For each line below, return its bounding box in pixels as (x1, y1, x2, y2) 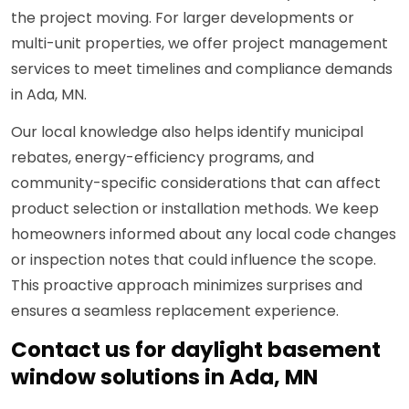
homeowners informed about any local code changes (11, 224, 396, 246)
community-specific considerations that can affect (11, 173, 381, 194)
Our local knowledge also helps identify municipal (11, 121, 363, 143)
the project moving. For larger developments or (11, 7, 354, 29)
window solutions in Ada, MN (11, 362, 318, 393)
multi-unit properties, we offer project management (11, 33, 388, 55)
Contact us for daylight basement (11, 335, 381, 365)
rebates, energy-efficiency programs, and (11, 147, 314, 169)
